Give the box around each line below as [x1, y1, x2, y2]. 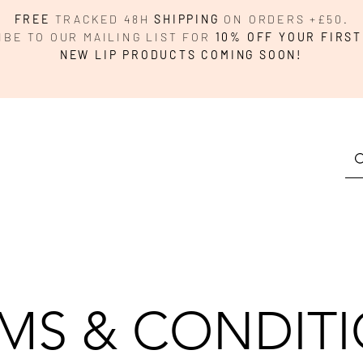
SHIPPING [154, 12, 220, 26]
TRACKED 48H [49, 12, 155, 26]
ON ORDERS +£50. [219, 12, 349, 26]
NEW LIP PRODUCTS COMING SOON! [59, 48, 304, 62]
